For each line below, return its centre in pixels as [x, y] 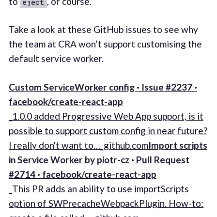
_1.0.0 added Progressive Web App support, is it [106, 116]
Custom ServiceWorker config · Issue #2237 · [103, 87]
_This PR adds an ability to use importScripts [99, 188]
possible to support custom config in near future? [108, 130]
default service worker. [56, 59]
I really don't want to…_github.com [78, 145]
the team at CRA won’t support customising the [105, 44]
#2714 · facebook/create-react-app [82, 174]
